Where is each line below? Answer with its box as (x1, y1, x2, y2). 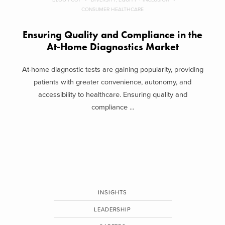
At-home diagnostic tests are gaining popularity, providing (22, 65, 203, 74)
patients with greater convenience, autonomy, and (34, 77, 191, 86)
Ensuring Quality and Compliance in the (23, 29, 202, 42)
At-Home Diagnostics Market (46, 41, 179, 54)
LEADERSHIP (94, 206, 131, 213)
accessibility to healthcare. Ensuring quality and (38, 90, 187, 99)
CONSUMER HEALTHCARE (81, 6, 144, 13)
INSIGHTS (98, 189, 127, 196)
